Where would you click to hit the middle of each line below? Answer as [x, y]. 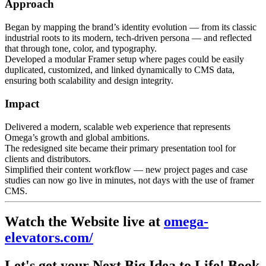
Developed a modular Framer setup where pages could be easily [124, 59]
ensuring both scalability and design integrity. [89, 81]
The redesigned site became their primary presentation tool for [120, 148]
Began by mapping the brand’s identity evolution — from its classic [131, 27]
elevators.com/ [49, 238]
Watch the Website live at [84, 222]
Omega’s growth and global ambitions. [77, 137]
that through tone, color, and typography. [81, 49]
